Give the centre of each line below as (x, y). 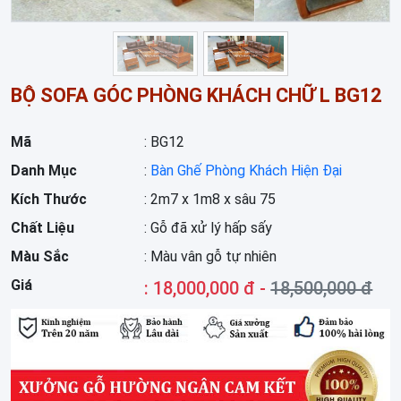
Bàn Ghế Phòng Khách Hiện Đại (247, 170)
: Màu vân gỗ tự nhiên (211, 256)
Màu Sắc (40, 256)
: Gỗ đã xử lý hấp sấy (209, 227)
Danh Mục (44, 170)
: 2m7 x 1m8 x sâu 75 (210, 199)
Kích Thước (49, 199)
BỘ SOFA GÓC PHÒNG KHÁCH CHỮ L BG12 (196, 95)
